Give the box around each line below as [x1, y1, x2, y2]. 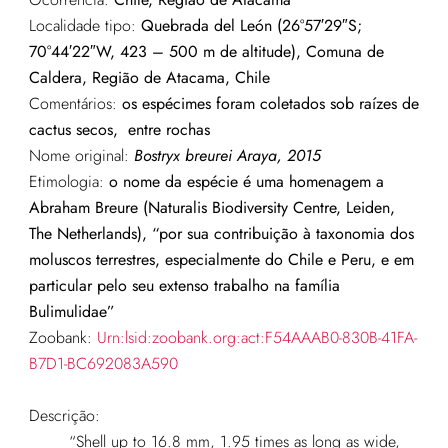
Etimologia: [28, 170, 109, 194]
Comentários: [28, 92, 122, 116]
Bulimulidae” [28, 300, 115, 324]
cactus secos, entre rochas [28, 118, 210, 142]
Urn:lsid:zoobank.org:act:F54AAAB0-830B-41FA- [96, 326, 417, 350]
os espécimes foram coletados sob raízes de [121, 92, 419, 116]
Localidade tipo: [28, 14, 141, 38]
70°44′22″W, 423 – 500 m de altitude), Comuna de [28, 40, 384, 64]
